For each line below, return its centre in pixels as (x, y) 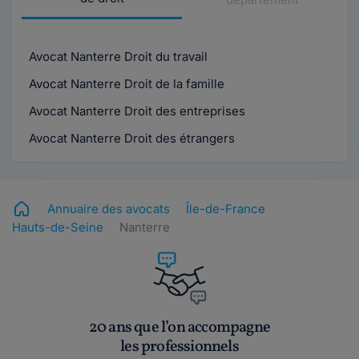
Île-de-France (226, 209)
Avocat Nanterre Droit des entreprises (135, 111)
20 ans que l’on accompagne (179, 328)
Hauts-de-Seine (58, 227)
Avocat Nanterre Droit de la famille (125, 84)
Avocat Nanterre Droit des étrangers (130, 138)
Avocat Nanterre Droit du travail (117, 56)
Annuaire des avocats (109, 209)
